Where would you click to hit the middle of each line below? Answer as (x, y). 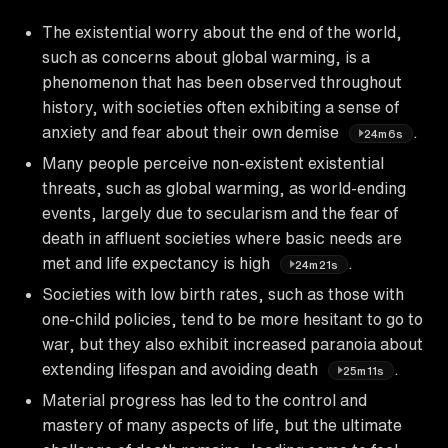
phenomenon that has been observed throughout (222, 81)
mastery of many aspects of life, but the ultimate (222, 424)
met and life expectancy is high (158, 262)
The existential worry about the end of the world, (222, 31)
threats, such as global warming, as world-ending (224, 187)
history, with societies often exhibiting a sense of (220, 106)
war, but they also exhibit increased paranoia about (232, 343)
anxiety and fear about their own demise (192, 131)
